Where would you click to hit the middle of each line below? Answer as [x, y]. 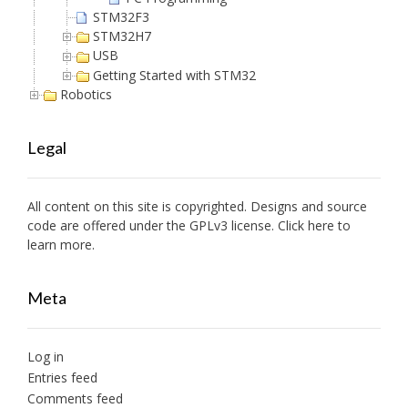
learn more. [61, 245]
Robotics [86, 94]
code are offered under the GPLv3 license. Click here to [189, 226]
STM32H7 [122, 36]
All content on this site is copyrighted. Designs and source [197, 207]
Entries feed [62, 378]
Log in [46, 357]
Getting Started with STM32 [174, 75]
